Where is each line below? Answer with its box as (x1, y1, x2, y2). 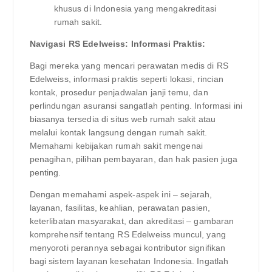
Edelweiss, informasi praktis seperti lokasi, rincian (29, 74, 223, 84)
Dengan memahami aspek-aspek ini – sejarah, (29, 189, 212, 200)
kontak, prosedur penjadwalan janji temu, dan (29, 87, 208, 98)
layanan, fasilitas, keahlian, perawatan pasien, (29, 203, 211, 213)
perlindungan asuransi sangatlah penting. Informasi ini (29, 101, 243, 111)
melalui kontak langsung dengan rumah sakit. (29, 127, 208, 138)
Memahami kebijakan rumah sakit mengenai (29, 141, 203, 151)
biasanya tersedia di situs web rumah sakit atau (29, 114, 216, 124)
